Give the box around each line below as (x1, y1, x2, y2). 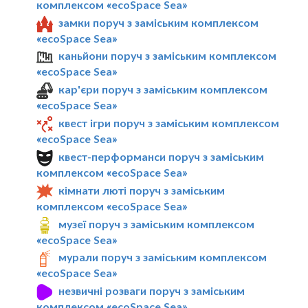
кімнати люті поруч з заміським (58, 183, 225, 197)
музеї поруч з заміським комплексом (58, 217, 255, 230)
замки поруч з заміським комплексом (58, 15, 259, 29)
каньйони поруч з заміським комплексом (58, 49, 277, 63)
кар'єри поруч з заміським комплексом (58, 82, 268, 96)
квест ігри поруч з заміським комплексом (58, 116, 280, 130)
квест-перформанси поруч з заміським (58, 149, 265, 163)
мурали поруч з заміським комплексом (58, 250, 267, 264)
